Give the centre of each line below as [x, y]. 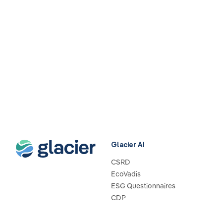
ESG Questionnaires [143, 186]
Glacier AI [128, 145]
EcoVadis [126, 174]
